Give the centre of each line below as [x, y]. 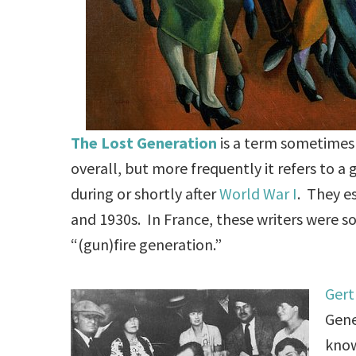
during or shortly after [145, 193]
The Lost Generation [146, 142]
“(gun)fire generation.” [147, 244]
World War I [259, 193]
